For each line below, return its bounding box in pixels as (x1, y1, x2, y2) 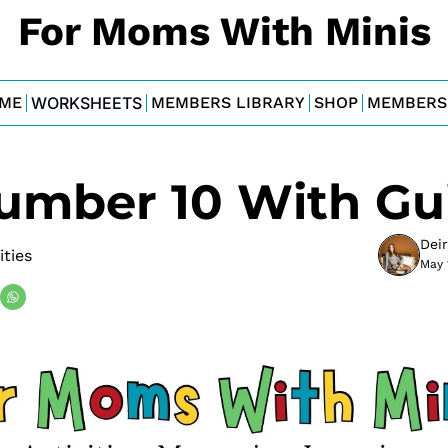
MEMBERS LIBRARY (150, 93, 305, 112)
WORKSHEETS (30, 93, 142, 113)
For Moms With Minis (17, 8, 431, 55)
